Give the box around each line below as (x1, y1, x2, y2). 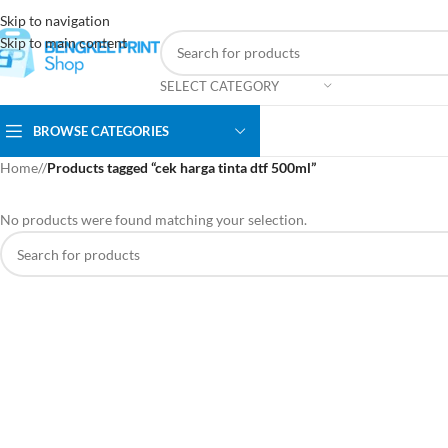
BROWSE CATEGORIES (33, 122, 169, 139)
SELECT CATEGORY (160, 77, 279, 94)
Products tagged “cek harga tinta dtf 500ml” (47, 159, 316, 176)
